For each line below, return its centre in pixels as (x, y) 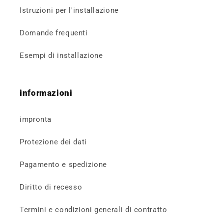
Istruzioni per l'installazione (69, 11)
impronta (36, 120)
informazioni (46, 93)
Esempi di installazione (61, 56)
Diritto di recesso (51, 187)
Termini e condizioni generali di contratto (94, 210)
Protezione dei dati (53, 142)
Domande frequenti (54, 33)
